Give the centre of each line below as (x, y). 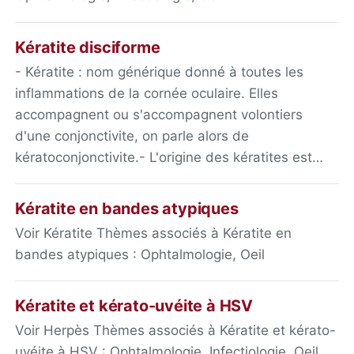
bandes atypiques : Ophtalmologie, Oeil (140, 254)
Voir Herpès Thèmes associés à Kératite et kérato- (176, 330)
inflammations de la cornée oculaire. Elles (147, 93)
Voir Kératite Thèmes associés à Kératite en (154, 233)
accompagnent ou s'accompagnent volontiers (159, 114)
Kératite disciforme (88, 47)
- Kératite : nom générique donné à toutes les (160, 72)
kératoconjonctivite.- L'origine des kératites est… (169, 157)
